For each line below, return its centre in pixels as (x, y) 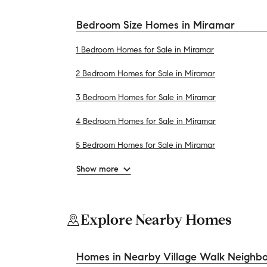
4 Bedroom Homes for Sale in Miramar (146, 121)
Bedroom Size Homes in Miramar (156, 25)
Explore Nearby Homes (156, 220)
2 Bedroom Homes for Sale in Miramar (145, 74)
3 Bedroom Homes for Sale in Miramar (146, 97)
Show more (97, 169)
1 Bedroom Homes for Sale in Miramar (145, 50)
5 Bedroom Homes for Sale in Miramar (145, 145)
